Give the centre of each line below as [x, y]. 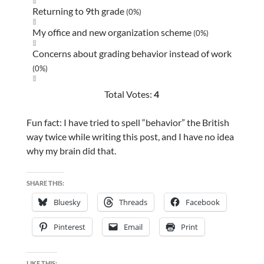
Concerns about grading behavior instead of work [132, 53]
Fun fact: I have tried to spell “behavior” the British [128, 122]
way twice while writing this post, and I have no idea [130, 136]
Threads [133, 202]
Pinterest [69, 227]
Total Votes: [129, 94]
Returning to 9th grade [79, 11]
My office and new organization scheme [113, 32]
